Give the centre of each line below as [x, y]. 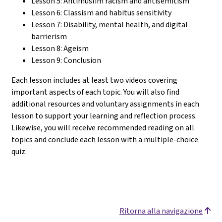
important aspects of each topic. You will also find [95, 92]
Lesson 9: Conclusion [66, 60]
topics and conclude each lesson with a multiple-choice [105, 139]
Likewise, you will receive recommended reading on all [103, 127]
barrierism [49, 36]
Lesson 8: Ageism [60, 48]
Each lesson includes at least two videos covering [94, 80]
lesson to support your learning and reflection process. [104, 115]
